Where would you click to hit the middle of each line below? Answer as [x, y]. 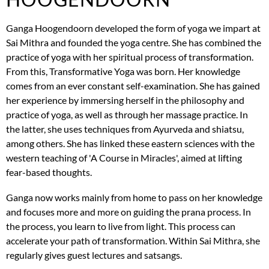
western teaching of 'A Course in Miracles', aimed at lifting [124, 157]
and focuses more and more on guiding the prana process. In [128, 211]
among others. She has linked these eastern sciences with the [130, 143]
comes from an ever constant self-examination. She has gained [133, 85]
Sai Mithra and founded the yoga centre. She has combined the [134, 42]
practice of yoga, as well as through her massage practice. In [127, 114]
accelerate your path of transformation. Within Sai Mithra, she [133, 240]
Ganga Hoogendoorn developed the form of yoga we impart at [133, 28]
